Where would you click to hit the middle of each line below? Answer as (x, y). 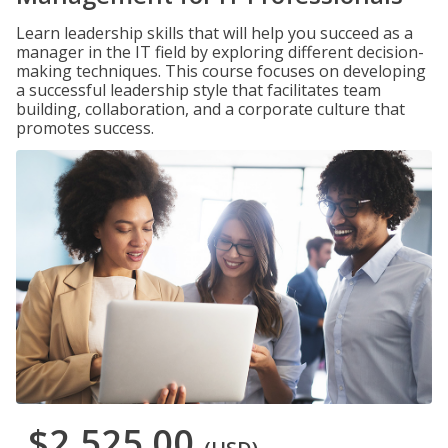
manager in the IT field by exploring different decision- (220, 52)
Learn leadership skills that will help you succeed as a (214, 33)
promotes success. (85, 128)
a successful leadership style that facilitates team (198, 90)
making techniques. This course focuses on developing (221, 71)
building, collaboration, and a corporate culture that (210, 109)
